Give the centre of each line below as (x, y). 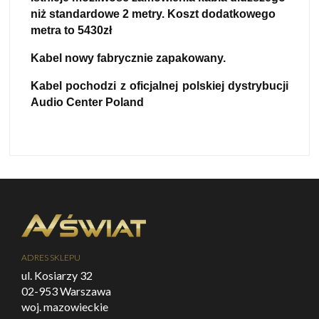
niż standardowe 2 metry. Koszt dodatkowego (153, 14)
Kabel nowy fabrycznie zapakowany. (128, 58)
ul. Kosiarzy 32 (57, 275)
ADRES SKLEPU (51, 257)
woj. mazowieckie (65, 306)
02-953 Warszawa (66, 291)
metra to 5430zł (71, 30)
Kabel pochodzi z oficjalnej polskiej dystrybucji (159, 85)
